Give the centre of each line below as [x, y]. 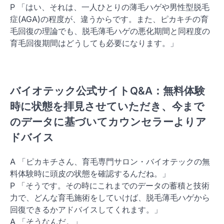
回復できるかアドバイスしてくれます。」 [86, 210]
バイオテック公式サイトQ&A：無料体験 [107, 91]
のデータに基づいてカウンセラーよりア [108, 122]
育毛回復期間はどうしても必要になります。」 [94, 43]
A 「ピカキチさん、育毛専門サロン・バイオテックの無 [110, 162]
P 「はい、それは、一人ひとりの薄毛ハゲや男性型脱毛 [110, 7]
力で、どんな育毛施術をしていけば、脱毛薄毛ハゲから [110, 198]
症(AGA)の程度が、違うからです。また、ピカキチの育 [109, 19]
